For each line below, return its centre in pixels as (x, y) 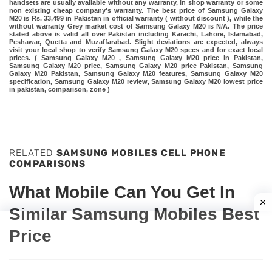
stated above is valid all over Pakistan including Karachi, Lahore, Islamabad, (136, 34)
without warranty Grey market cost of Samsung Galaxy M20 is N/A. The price (136, 26)
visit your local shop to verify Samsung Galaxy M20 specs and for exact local (136, 49)
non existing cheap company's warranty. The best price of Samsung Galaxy (136, 10)
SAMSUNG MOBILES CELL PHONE (141, 153)
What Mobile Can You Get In (122, 192)
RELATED (33, 153)
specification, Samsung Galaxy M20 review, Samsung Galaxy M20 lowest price (136, 81)
